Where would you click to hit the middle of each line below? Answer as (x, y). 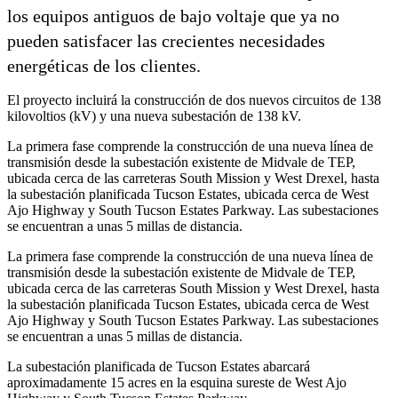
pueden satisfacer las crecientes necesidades (166, 40)
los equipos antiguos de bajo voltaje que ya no (173, 16)
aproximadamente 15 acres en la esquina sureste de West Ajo (177, 382)
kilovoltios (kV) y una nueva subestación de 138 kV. (154, 115)
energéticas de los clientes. (104, 65)
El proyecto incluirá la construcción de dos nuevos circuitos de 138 (194, 99)
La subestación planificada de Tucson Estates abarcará (159, 366)
